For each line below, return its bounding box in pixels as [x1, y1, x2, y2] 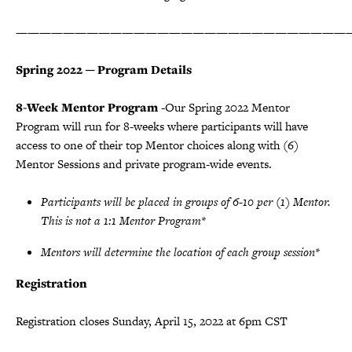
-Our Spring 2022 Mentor [158, 98, 290, 115]
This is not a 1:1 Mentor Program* [41, 211, 206, 229]
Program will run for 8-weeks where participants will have [16, 117, 308, 134]
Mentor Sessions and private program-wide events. [16, 155, 272, 172]
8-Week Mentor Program [16, 98, 158, 115]
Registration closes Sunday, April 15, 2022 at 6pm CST [16, 312, 288, 329]
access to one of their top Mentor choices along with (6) [16, 136, 299, 153]
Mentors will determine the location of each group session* [41, 243, 320, 260]
